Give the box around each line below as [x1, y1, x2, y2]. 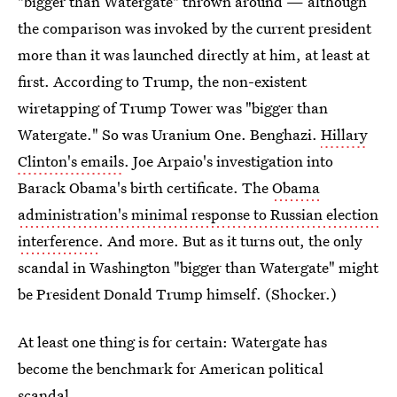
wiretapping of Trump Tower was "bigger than [18, 97, 328, 118]
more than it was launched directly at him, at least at [18, 44, 370, 65]
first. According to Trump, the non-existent [18, 71, 307, 91]
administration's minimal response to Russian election [18, 204, 378, 224]
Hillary [321, 124, 368, 144]
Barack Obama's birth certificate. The [18, 177, 272, 198]
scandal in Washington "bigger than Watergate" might [18, 257, 378, 277]
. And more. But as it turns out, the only [98, 230, 362, 251]
